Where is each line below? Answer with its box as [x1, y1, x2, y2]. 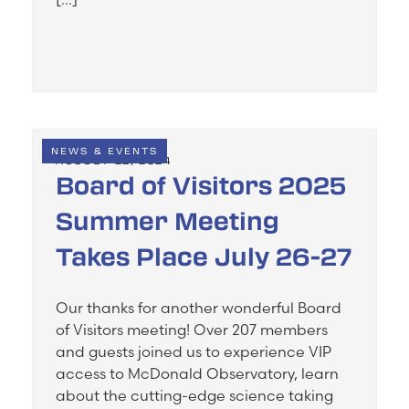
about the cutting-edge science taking [56, 386, 333, 405]
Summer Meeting [56, 203, 279, 238]
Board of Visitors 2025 [56, 167, 346, 203]
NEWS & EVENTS [51, 144, 159, 158]
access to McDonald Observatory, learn [56, 364, 339, 383]
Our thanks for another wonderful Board [56, 299, 341, 318]
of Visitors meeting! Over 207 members [56, 320, 328, 340]
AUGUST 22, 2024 [56, 152, 173, 168]
